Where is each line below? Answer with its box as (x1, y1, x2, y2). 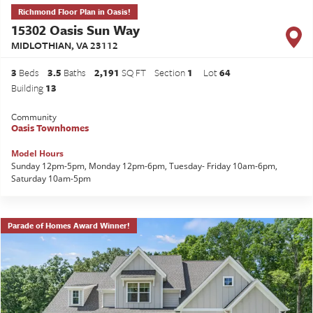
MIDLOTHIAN (11, 38, 71, 53)
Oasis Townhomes (11, 121, 89, 136)
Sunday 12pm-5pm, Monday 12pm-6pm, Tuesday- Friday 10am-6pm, (11, 160, 277, 173)
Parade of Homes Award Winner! (8, 219, 130, 232)
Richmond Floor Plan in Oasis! (18, 6, 131, 18)
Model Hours (11, 147, 64, 160)
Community (11, 110, 57, 124)
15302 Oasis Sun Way (11, 20, 140, 40)
